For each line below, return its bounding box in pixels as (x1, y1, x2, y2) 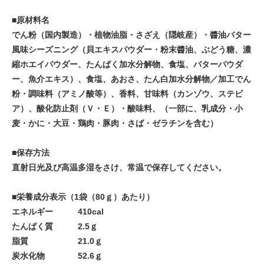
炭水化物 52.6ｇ (12, 251, 103, 261)
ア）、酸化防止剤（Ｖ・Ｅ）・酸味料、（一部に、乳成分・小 (12, 104, 243, 114)
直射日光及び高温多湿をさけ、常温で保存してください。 (12, 163, 226, 173)
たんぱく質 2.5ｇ (12, 222, 98, 232)
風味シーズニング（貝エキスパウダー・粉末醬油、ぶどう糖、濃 (12, 45, 251, 55)
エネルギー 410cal (12, 207, 104, 217)
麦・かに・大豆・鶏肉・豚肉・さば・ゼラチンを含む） (12, 118, 218, 128)
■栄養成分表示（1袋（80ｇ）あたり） (12, 192, 154, 202)
